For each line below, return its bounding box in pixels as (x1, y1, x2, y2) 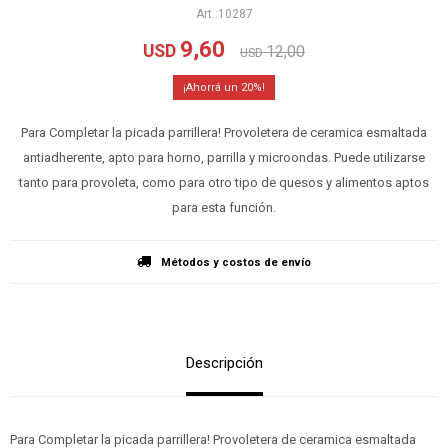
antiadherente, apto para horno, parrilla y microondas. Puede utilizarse (23, 150, 425, 165)
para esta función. (172, 200, 276, 215)
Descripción (185, 354, 263, 372)
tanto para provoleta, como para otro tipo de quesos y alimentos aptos (19, 175, 429, 190)
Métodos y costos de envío (161, 256, 311, 269)
